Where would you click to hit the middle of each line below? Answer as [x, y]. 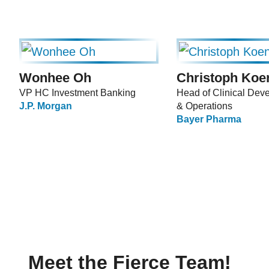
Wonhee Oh [55, 78]
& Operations [204, 106]
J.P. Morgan [46, 106]
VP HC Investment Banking [77, 93]
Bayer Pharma [209, 119]
